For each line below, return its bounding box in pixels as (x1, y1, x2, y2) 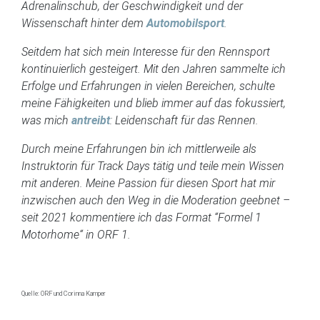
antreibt (71, 113, 110, 127)
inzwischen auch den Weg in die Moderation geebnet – (21, 193, 290, 207)
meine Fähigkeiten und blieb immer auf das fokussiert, (21, 96, 286, 110)
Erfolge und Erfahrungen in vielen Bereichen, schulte (21, 79, 275, 93)
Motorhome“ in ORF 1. (21, 227, 134, 241)
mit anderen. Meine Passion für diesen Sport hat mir (21, 176, 275, 190)
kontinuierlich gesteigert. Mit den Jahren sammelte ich (21, 61, 286, 76)
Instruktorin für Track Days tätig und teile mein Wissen (21, 159, 284, 173)
